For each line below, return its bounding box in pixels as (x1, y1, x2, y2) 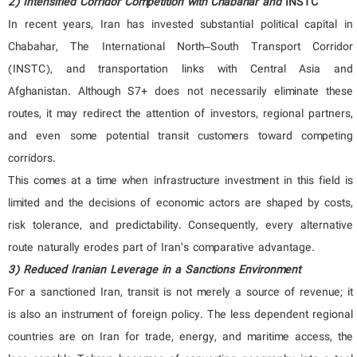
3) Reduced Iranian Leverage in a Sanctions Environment (8, 261, 300, 280)
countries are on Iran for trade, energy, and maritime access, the (8, 328, 353, 347)
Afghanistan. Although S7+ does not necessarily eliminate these (8, 82, 353, 102)
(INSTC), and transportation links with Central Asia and (8, 60, 353, 80)
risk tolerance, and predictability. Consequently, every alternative (8, 216, 353, 236)
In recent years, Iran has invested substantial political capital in (8, 15, 353, 35)
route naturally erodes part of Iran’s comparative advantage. (8, 238, 315, 258)
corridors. (8, 149, 56, 169)
